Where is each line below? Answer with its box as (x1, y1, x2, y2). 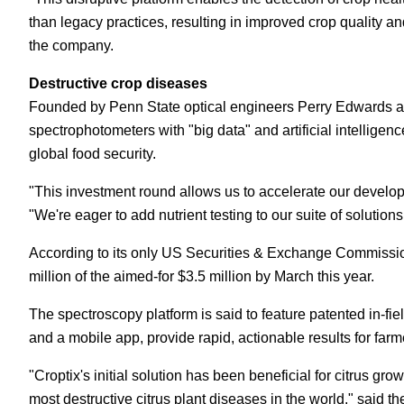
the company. (29, 38, 114, 53)
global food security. (29, 146, 156, 161)
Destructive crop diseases (29, 76, 207, 91)
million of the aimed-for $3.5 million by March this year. (29, 269, 374, 284)
